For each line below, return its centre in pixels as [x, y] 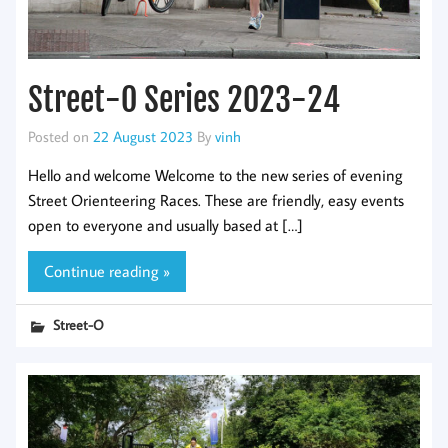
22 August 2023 [143, 136]
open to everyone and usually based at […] [165, 224]
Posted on [60, 136]
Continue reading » [107, 271]
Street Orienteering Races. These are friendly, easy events [216, 199]
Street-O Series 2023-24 [184, 100]
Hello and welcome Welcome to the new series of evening [215, 174]
